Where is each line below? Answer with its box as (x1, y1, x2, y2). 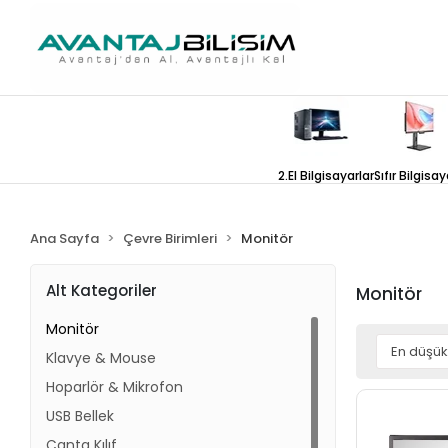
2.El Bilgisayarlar (277, 167, 374, 184)
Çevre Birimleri (123, 229, 218, 248)
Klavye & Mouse (46, 348, 157, 368)
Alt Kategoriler (46, 279, 158, 301)
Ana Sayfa (30, 229, 100, 248)
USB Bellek (46, 406, 115, 426)
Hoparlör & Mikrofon (46, 377, 184, 397)
